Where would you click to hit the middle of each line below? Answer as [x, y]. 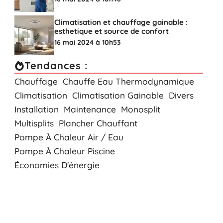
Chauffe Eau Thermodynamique [128, 81]
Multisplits [34, 123]
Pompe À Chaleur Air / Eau [69, 137]
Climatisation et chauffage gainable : [121, 22]
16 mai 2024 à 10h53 [87, 42]
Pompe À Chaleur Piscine [64, 151]
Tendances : [56, 65]
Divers [181, 95]
